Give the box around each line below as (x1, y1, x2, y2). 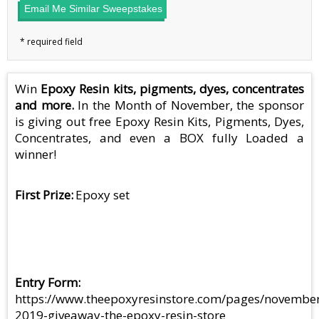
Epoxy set (75, 187, 130, 204)
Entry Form (15, 274, 78, 291)
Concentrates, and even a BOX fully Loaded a (15, 130, 304, 147)
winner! (15, 146, 56, 163)
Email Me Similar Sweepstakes (24, 3, 162, 15)
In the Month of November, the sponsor (73, 97, 304, 114)
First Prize (15, 187, 70, 204)
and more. (15, 97, 74, 114)
